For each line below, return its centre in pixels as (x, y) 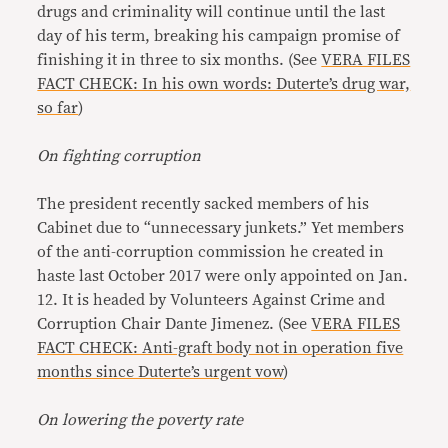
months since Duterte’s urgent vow (160, 372)
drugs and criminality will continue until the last (211, 12)
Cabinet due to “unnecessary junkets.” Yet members (221, 228)
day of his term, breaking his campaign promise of (219, 36)
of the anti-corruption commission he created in (211, 252)
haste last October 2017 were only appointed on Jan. (223, 276)
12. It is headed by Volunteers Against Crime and (211, 300)
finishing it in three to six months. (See (179, 60)
